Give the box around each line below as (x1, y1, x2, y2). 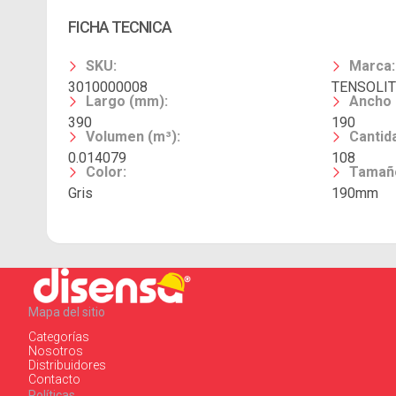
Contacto (28, 371, 80, 386)
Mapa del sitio (28, 304, 105, 319)
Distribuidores (28, 357, 106, 372)
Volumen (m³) (86, 128, 177, 145)
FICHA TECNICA (68, 18, 171, 36)
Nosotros (28, 343, 83, 358)
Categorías (28, 329, 89, 344)
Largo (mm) (86, 93, 164, 110)
